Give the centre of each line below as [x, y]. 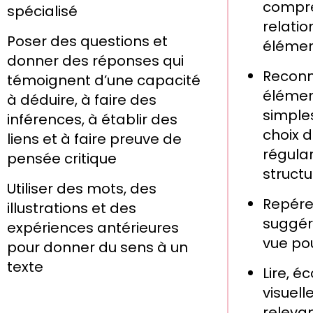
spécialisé [42, 12]
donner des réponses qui [95, 61]
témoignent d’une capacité [103, 81]
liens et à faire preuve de [94, 139]
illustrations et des [71, 209]
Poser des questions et [87, 42]
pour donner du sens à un [97, 248]
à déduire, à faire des [81, 100]
